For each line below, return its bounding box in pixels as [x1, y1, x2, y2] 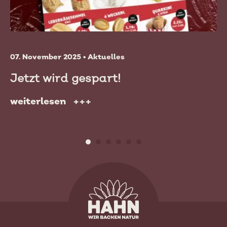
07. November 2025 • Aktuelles [10, 52, 125, 61]
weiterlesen [10, 95, 66, 106]
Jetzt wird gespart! [10, 71, 121, 85]
